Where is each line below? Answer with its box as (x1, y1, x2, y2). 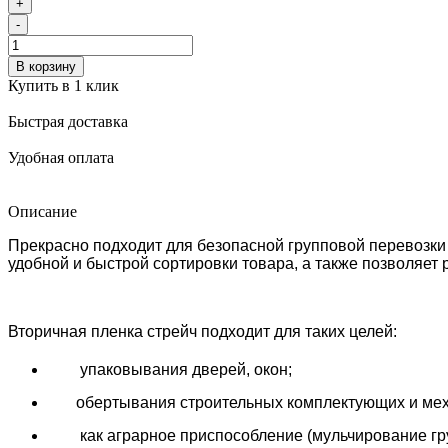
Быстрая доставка (8, 113, 128, 131)
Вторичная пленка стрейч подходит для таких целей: (8, 323, 397, 341)
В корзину (16, 59, 76, 75)
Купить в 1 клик (8, 77, 119, 95)
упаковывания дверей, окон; (48, 361, 292, 379)
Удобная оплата (8, 149, 114, 167)
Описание (8, 203, 77, 221)
